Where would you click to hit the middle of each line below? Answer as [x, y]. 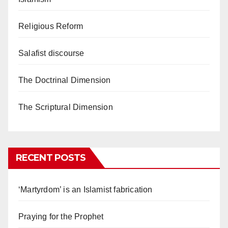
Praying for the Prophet [61, 216]
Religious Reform [51, 26]
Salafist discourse [51, 53]
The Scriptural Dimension [66, 107]
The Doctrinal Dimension [65, 80]
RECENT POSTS [51, 158]
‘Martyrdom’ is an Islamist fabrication [85, 189]
